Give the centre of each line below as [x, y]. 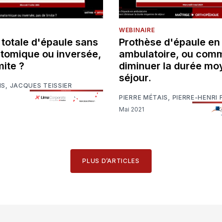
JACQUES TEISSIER [41, 86]
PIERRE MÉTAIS [144, 98]
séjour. [135, 78]
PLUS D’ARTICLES [111, 161]
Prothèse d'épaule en [169, 42]
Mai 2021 [134, 109]
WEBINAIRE [137, 30]
